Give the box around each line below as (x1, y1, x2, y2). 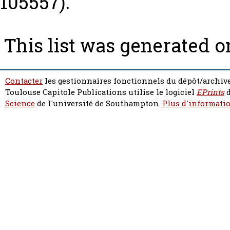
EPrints (197, 87, 224, 98)
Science (5, 98, 35, 109)
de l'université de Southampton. (35, 98, 162, 109)
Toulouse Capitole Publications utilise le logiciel (5, 87, 197, 98)
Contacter (5, 75, 43, 87)
